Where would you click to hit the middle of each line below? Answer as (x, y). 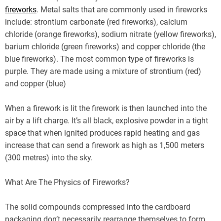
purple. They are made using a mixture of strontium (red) (103, 71)
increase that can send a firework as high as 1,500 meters (105, 145)
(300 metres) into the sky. (49, 157)
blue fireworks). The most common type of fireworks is (99, 59)
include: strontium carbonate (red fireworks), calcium (96, 22)
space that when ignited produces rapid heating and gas (102, 133)
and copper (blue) (36, 83)
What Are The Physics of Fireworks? (67, 182)
